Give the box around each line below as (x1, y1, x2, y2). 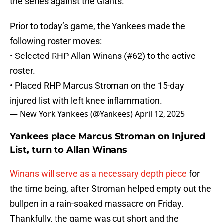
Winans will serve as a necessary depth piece (10, 168, 189, 179)
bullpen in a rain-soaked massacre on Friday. (10, 198, 184, 209)
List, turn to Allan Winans (10, 144, 127, 156)
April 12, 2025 (135, 109, 185, 120)
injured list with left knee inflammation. (10, 95, 162, 106)
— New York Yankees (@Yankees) (10, 109, 135, 120)
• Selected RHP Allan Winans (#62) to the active (10, 51, 196, 61)
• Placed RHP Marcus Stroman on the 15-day (10, 80, 184, 91)
